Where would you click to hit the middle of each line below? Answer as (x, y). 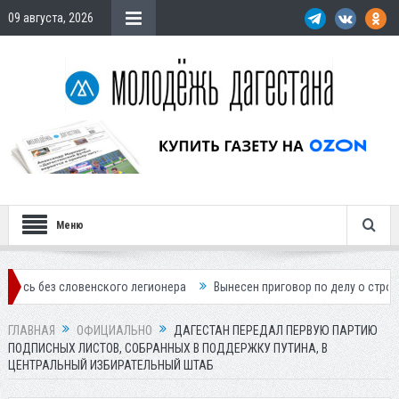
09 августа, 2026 (50, 18)
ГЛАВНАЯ (31, 331)
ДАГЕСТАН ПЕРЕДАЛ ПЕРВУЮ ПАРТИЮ (275, 331)
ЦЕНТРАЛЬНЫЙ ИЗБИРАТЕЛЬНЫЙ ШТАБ (110, 366)
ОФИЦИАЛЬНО (114, 331)
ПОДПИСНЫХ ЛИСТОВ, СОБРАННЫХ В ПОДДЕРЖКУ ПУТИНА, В (167, 349)
